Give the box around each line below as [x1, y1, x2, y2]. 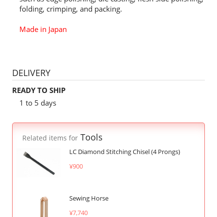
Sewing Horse [69, 194, 108, 203]
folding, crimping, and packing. [19, 4, 122, 14]
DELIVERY [12, 67, 50, 79]
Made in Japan [19, 24, 67, 34]
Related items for [22, 134, 78, 143]
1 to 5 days [19, 98, 56, 108]
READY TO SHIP [12, 85, 65, 95]
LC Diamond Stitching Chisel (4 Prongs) [69, 147, 180, 156]
